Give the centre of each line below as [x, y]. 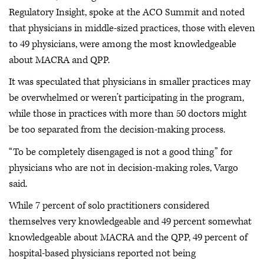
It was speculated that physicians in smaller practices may [130, 82]
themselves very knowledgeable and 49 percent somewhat [130, 222]
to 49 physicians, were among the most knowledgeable [123, 44]
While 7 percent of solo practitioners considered [109, 206]
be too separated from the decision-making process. [117, 130]
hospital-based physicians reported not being [102, 253]
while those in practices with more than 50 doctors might [128, 114]
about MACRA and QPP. [59, 60]
